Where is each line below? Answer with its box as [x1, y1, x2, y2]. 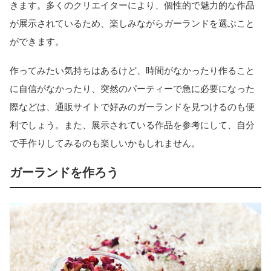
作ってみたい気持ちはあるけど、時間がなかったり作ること [10, 65, 255, 76]
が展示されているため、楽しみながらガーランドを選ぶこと [10, 18, 255, 28]
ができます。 [10, 36, 64, 47]
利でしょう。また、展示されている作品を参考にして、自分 [10, 120, 255, 131]
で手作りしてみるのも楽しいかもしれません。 [10, 138, 200, 149]
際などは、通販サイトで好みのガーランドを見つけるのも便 [10, 102, 255, 113]
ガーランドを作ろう [10, 166, 119, 180]
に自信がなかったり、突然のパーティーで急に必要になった [10, 83, 255, 94]
